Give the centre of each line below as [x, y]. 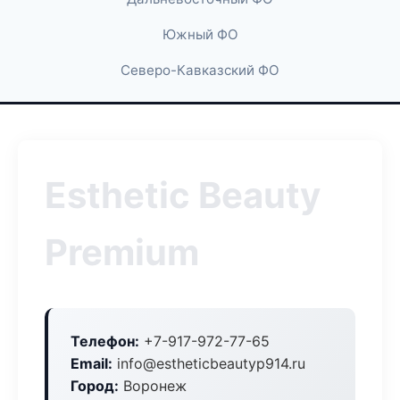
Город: [95, 386]
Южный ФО [200, 34]
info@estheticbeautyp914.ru [209, 363]
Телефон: [105, 341]
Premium [122, 252]
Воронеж [153, 386]
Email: [92, 363]
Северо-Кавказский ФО [200, 70]
